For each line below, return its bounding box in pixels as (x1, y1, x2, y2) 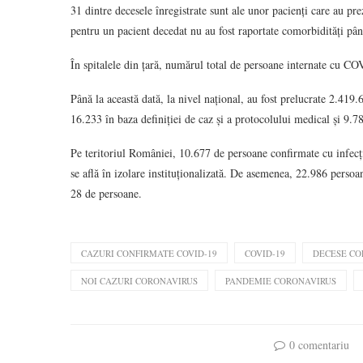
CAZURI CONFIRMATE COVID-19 (81, 247, 217, 259)
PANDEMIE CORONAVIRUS (225, 275, 336, 287)
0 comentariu (288, 337, 349, 352)
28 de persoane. (70, 186, 142, 201)
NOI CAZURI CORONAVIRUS (81, 275, 198, 287)
